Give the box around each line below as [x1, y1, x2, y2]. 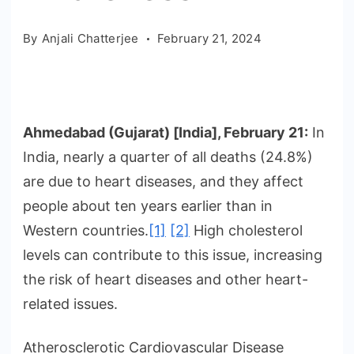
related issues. [23, 296, 118, 313]
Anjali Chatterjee [41, 31, 139, 47]
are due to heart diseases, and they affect [23, 173, 303, 190]
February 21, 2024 [156, 31, 262, 47]
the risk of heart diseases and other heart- [23, 271, 308, 288]
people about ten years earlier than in [23, 198, 273, 215]
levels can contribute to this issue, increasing [23, 247, 322, 264]
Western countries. [23, 222, 149, 239]
